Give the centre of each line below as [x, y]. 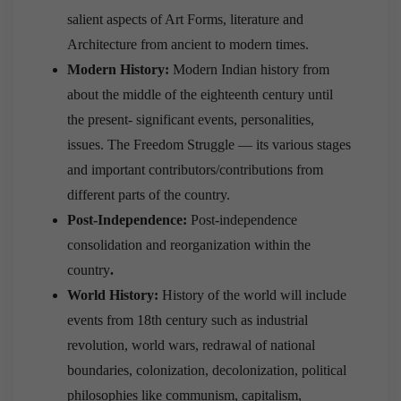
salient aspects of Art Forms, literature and [185, 20]
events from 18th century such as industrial [188, 320]
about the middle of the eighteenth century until [200, 95]
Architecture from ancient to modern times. [188, 45]
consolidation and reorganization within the [189, 245]
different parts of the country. [149, 195]
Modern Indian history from [249, 70]
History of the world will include [252, 295]
